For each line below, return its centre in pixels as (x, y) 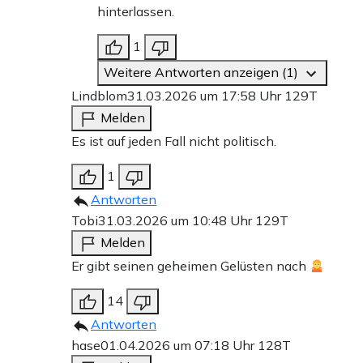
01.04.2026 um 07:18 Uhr (179, 346)
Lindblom (99, 96)
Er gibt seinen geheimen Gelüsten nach (190, 266)
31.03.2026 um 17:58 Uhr (206, 96)
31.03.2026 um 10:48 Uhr (177, 221)
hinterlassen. (136, 12)
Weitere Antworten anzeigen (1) (203, 73)
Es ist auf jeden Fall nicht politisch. (174, 141)
